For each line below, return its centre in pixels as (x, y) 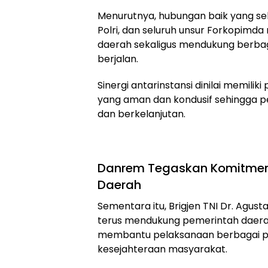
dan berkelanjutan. (141, 114)
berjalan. (118, 59)
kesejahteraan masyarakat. (162, 249)
